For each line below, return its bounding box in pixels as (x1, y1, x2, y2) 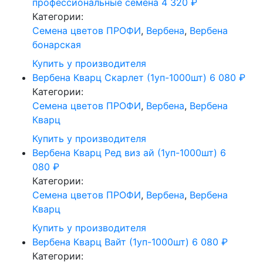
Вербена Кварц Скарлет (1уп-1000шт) (32, 72, 207, 83)
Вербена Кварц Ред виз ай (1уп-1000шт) (32, 147, 217, 159)
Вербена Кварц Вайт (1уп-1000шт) (32, 236, 189, 248)
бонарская (32, 39, 81, 50)
